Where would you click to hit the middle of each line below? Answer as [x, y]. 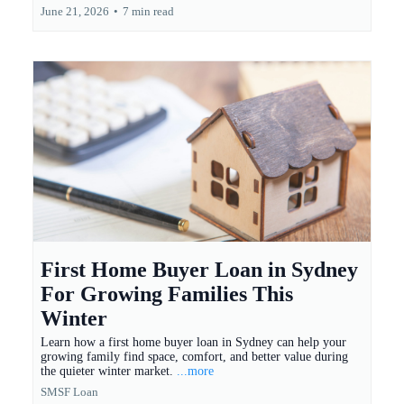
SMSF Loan [69, 392]
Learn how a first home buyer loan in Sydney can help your [193, 343]
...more [195, 372]
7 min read [148, 12]
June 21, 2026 [75, 12]
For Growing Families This [167, 294]
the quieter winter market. [109, 372]
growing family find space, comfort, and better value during [194, 357]
